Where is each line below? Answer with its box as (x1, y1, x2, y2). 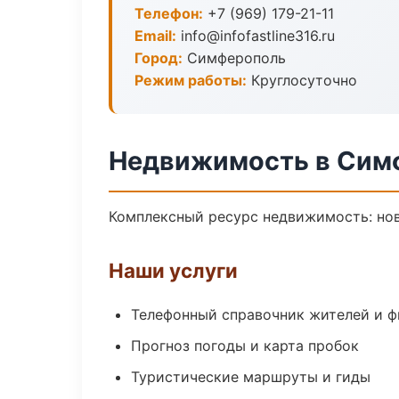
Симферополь (183, 49, 286, 67)
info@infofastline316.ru (176, 27, 335, 45)
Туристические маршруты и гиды (131, 368, 370, 386)
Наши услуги (109, 258, 238, 282)
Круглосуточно (247, 71, 357, 89)
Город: (134, 49, 183, 67)
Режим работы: (134, 71, 247, 89)
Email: (134, 27, 176, 45)
